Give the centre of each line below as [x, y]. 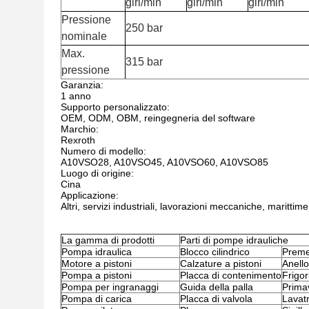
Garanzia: [82, 85]
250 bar [144, 28]
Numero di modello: [103, 151]
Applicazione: [90, 195]
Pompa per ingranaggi [110, 287]
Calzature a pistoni [221, 263]
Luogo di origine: [97, 173]
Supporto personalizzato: [115, 107]
